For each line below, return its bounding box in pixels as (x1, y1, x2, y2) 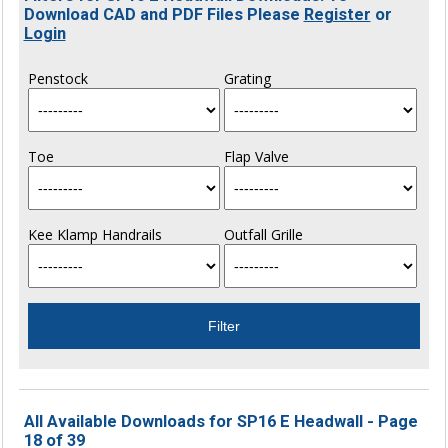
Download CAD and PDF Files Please (23, 4, 304, 24)
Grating (223, 68, 271, 88)
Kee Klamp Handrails (27, 224, 162, 244)
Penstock (27, 68, 88, 88)
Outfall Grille (223, 224, 303, 244)
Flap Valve (223, 146, 289, 166)
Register (303, 4, 371, 24)
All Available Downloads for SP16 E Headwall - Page (23, 411, 418, 431)
